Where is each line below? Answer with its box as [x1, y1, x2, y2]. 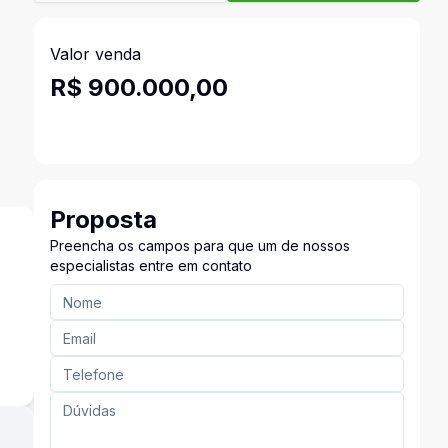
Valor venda [49, 44, 141, 64]
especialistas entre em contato [49, 257, 252, 274]
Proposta [49, 205, 157, 234]
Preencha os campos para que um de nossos [49, 237, 350, 254]
